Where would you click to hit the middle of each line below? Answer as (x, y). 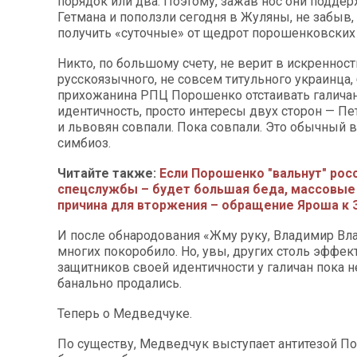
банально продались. (120, 283)
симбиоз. (84, 143)
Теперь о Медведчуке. (125, 314)
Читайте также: (108, 173)
